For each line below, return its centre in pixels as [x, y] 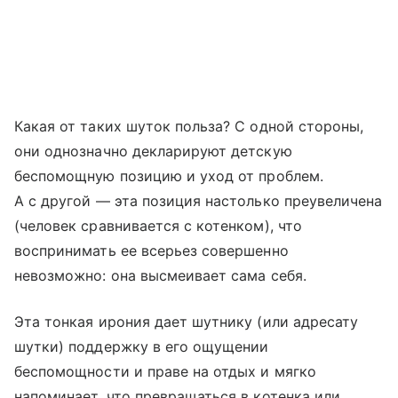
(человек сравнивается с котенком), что [158, 225]
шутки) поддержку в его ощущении [142, 346]
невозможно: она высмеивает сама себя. [160, 275]
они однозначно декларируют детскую [153, 151]
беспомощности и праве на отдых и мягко [165, 371]
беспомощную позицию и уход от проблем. [169, 175]
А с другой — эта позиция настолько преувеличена [199, 200]
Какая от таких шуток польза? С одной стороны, [189, 126]
